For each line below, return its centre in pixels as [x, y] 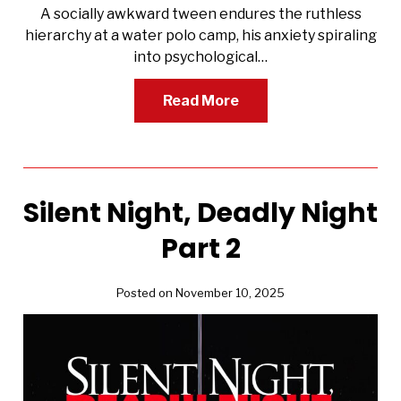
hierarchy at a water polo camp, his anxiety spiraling [200, 35]
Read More [200, 100]
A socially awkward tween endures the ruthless [200, 13]
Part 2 [200, 248]
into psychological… [200, 56]
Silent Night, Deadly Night [200, 213]
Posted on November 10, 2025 [200, 292]
